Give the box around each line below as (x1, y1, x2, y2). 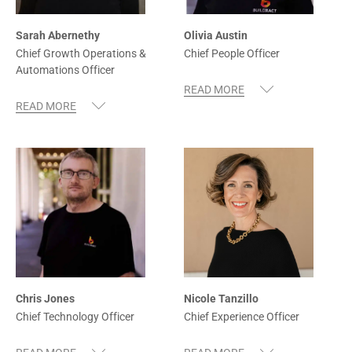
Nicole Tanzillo (184, 292, 258, 306)
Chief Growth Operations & (16, 46, 146, 60)
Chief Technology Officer (16, 310, 134, 324)
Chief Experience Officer (184, 310, 299, 324)
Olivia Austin (184, 28, 247, 42)
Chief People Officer (184, 46, 280, 60)
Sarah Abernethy (16, 28, 100, 42)
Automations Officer (16, 63, 115, 76)
